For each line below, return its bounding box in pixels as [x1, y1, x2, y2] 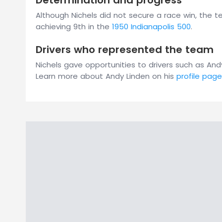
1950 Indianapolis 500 [112, 21, 191, 32]
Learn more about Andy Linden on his [36, 71, 176, 81]
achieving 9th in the [36, 21, 112, 32]
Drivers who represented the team [36, 43, 214, 56]
